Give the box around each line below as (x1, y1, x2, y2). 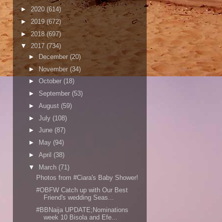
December (38, 53, 70, 60)
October (38, 77, 63, 85)
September (38, 90, 72, 98)
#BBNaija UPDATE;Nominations (36, 206, 129, 214)
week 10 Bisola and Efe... (44, 213, 118, 221)
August (38, 102, 61, 110)
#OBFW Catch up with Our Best (36, 186, 128, 194)
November (38, 65, 70, 73)
